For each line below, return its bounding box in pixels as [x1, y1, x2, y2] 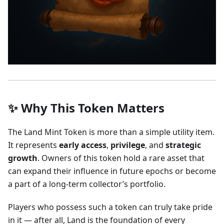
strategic [165, 139, 201, 151]
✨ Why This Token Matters [8, 99, 164, 116]
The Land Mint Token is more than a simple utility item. [8, 126, 214, 138]
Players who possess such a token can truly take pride [8, 201, 212, 213]
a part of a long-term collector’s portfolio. [8, 178, 165, 190]
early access [59, 139, 106, 151]
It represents [8, 139, 59, 151]
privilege [110, 139, 145, 151]
